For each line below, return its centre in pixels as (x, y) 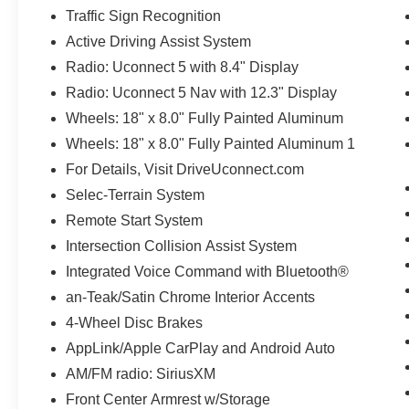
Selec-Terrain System (136, 194)
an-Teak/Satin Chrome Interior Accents (191, 297)
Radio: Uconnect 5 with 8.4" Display (183, 67)
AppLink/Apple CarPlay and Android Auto (201, 348)
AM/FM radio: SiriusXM (141, 373)
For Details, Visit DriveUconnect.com (185, 169)
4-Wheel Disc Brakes (135, 322)
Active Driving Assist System (159, 41)
